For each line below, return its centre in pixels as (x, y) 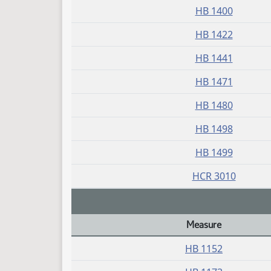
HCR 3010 (214, 176)
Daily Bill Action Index (114, 242)
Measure (204, 225)
